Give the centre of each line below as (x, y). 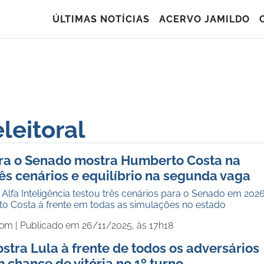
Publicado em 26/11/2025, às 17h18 (97, 225)
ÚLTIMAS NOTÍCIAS (101, 19)
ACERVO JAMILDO (204, 19)
